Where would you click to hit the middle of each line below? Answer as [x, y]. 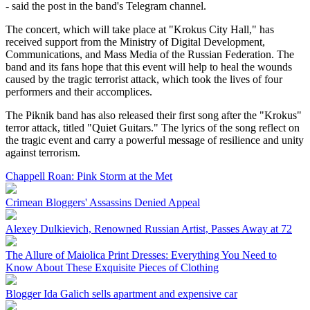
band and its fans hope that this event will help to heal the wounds [149, 66]
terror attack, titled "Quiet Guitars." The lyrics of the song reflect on [153, 127]
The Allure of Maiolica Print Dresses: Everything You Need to [141, 255]
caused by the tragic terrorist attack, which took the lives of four [144, 79]
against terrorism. [43, 152]
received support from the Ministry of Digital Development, [135, 42]
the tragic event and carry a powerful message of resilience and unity [155, 140]
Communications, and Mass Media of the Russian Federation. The [150, 54]
